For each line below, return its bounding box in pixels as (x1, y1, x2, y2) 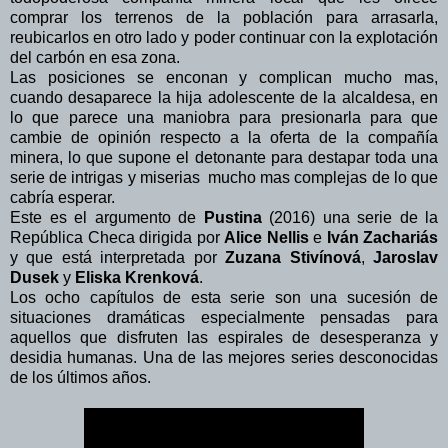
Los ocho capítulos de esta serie (10, 289, 266, 307)
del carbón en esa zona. (10, 49, 180, 67)
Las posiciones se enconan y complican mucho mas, (10, 69, 438, 87)
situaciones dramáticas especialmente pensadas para (10, 309, 438, 327)
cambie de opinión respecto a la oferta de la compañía (10, 129, 438, 147)
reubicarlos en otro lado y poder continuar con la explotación (10, 29, 438, 47)
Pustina (203, 209, 262, 227)
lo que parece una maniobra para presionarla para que (10, 109, 438, 127)
